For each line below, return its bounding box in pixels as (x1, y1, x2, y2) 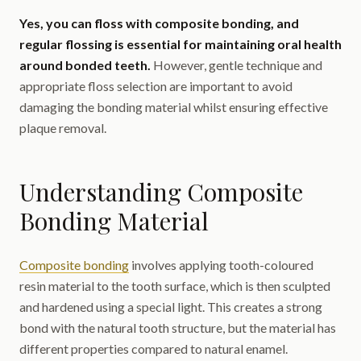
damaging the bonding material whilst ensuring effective (19, 99, 328, 114)
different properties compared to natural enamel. (19, 341, 288, 356)
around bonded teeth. (19, 57, 151, 73)
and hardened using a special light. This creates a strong (19, 299, 322, 314)
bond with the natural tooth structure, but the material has (19, 320, 336, 335)
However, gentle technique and (151, 57, 322, 73)
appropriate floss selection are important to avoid (19, 78, 293, 93)
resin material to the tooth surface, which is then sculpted (19, 278, 330, 293)
